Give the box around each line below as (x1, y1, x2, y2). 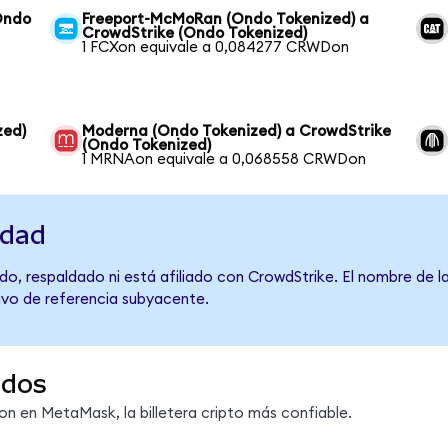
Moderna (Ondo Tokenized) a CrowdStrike (82, 123, 392, 139)
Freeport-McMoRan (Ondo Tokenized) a (82, 11, 370, 27)
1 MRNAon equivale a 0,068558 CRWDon (82, 151, 367, 167)
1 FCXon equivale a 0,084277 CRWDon (82, 39, 350, 55)
